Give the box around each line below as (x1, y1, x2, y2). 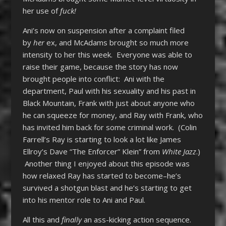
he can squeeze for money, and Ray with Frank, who (22, 109, 203, 120)
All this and (22, 214, 62, 224)
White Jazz (161, 146, 196, 156)
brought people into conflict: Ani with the (22, 73, 164, 84)
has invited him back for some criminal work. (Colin (22, 122, 197, 132)
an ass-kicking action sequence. (83, 214, 191, 224)
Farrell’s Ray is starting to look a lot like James (22, 134, 181, 144)
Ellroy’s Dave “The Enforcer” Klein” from (22, 146, 162, 156)
